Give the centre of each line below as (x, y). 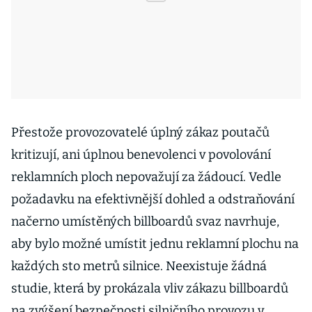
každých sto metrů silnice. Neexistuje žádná (139, 266)
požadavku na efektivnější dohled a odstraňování (153, 199)
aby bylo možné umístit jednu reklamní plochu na (155, 244)
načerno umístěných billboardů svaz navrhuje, (145, 221)
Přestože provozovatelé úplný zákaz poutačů (140, 132)
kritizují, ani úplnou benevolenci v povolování (141, 155)
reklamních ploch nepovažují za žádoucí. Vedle (146, 177)
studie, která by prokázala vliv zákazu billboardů (150, 288)
